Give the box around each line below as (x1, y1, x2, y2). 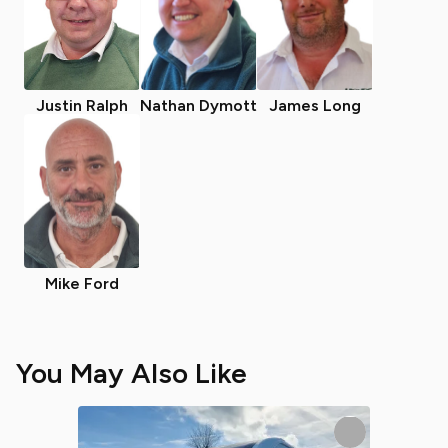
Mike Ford (45, 274, 119, 293)
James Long (269, 96, 361, 115)
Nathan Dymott (140, 96, 257, 115)
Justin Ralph (36, 96, 128, 115)
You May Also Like (16, 356, 247, 390)
